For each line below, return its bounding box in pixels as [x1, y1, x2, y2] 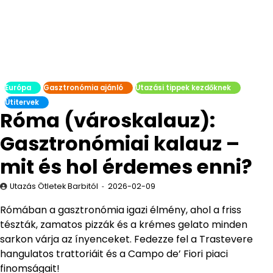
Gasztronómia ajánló [43, 83, 123, 93]
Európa [5, 83, 31, 93]
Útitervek [5, 97, 39, 107]
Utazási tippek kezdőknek [135, 83, 231, 93]
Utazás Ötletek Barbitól [10, 181, 98, 191]
